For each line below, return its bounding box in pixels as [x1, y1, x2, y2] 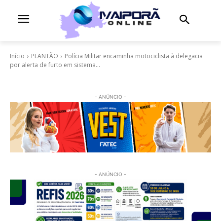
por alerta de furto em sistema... [10, 60, 100, 69]
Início [10, 51, 25, 60]
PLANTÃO [31, 51, 58, 60]
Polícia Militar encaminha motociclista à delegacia [65, 51, 203, 60]
